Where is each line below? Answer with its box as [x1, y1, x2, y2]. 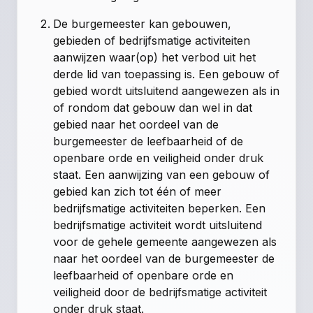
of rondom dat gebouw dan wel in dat [53, 101, 253, 115]
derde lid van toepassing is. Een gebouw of [53, 67, 280, 82]
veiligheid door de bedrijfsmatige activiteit [53, 285, 268, 300]
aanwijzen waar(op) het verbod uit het [53, 50, 256, 65]
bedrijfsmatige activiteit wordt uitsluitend [53, 218, 263, 233]
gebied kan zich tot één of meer [53, 184, 222, 199]
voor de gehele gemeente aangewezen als [53, 235, 277, 249]
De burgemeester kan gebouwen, [53, 17, 232, 31]
